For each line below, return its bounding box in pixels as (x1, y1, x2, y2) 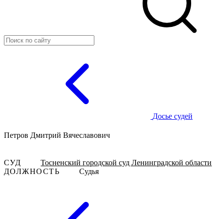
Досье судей (153, 112, 193, 120)
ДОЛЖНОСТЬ (4, 167, 60, 175)
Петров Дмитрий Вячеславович (4, 131, 110, 140)
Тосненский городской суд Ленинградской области (41, 158, 212, 167)
